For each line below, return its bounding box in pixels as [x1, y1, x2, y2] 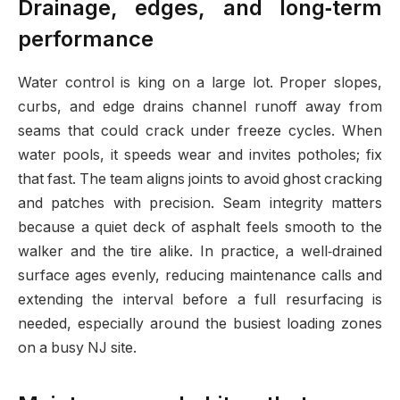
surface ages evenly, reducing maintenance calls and [18, 266, 382, 284]
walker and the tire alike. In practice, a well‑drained [18, 242, 382, 260]
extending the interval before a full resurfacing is [18, 290, 382, 308]
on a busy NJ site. [18, 338, 137, 356]
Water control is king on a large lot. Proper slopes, [18, 73, 382, 91]
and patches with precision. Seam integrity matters [18, 194, 382, 212]
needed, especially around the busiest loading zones [18, 314, 382, 332]
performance [18, 25, 154, 52]
